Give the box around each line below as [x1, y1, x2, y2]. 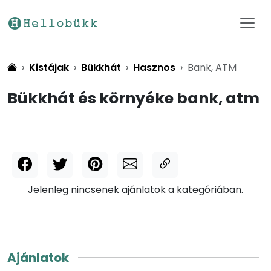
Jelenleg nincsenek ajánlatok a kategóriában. [28, 182, 243, 197]
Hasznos [133, 60, 175, 74]
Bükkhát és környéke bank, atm [7, 88, 260, 109]
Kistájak [29, 60, 69, 74]
